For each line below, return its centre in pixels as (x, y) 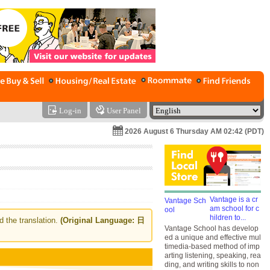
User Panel (124, 111)
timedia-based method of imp (212, 246)
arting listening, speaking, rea (213, 256)
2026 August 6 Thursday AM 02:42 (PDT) (194, 131)
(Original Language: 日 (102, 220)
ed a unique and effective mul (213, 237)
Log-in (70, 111)
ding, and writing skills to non (212, 265)
